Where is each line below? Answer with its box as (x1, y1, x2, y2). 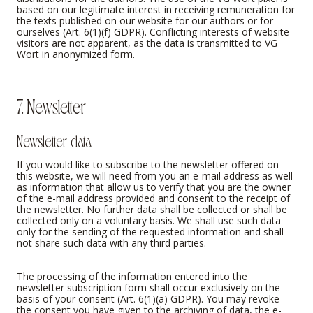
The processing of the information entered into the (17, 269, 247, 283)
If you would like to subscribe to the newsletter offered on (17, 157, 279, 171)
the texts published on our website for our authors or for (17, 14, 273, 28)
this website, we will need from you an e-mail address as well (17, 168, 293, 182)
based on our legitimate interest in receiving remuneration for (17, 3, 295, 17)
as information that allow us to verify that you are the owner (17, 180, 291, 194)
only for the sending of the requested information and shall (17, 224, 284, 238)
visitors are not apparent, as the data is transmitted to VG (17, 36, 277, 50)
